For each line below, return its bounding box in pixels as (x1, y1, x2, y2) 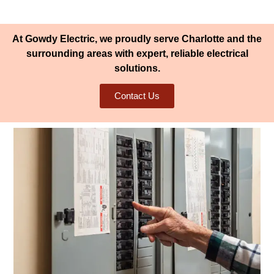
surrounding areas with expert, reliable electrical (26, 48, 248, 59)
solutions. (114, 62, 160, 74)
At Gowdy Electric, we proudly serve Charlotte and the (12, 33, 262, 45)
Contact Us (114, 91, 160, 102)
